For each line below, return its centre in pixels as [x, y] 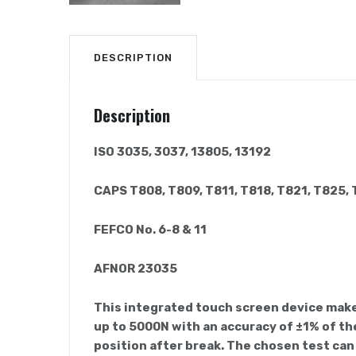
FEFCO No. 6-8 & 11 [150, 229]
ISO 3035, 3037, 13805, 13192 [182, 151]
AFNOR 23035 [135, 268]
